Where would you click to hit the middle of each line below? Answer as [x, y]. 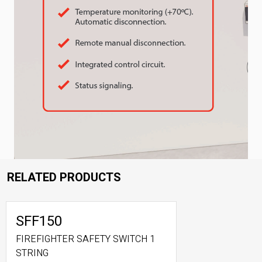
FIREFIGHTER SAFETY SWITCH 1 [85, 239]
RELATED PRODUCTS [64, 177]
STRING [32, 253]
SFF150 [39, 221]
